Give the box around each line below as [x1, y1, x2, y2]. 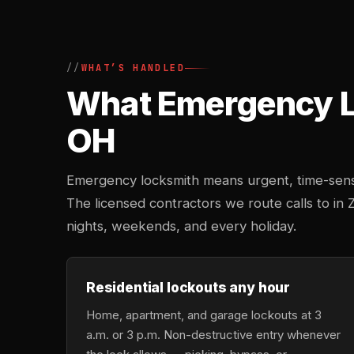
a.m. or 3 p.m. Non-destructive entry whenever [86, 327, 341, 342]
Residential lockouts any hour [86, 279, 290, 296]
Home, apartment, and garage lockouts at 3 [86, 307, 322, 322]
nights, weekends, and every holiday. [66, 218, 296, 234]
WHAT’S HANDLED [81, 62, 185, 74]
